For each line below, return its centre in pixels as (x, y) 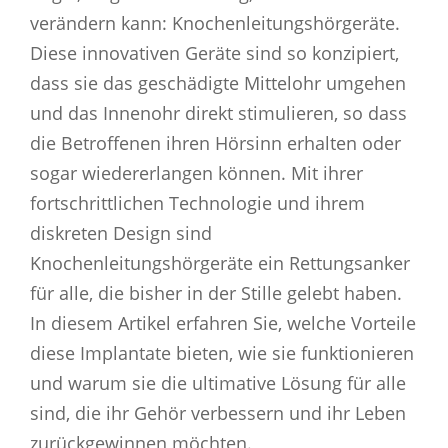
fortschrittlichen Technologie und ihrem (197, 202)
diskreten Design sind (121, 232)
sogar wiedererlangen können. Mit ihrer (196, 172)
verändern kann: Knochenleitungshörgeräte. (215, 22)
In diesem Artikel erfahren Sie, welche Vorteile (223, 322)
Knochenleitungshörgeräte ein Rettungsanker (220, 262)
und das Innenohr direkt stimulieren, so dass (218, 112)
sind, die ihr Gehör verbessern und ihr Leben (218, 412)
